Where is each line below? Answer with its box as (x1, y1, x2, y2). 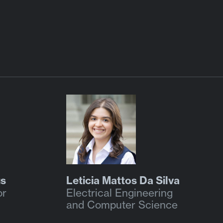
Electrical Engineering (66, 186, 173, 199)
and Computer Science (66, 198, 178, 211)
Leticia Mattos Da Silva (66, 173, 180, 187)
